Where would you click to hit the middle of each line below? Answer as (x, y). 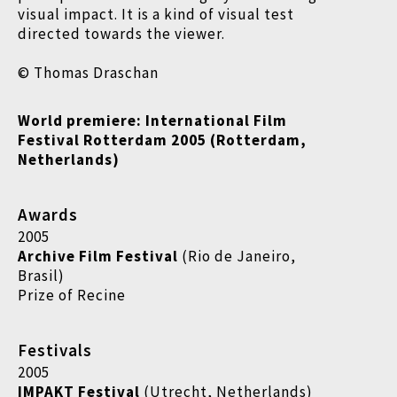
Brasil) (41, 276)
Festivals (55, 350)
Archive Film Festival (100, 256)
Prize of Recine (72, 295)
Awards (48, 214)
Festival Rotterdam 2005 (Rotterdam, (162, 140)
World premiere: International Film (152, 121)
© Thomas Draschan (88, 73)
